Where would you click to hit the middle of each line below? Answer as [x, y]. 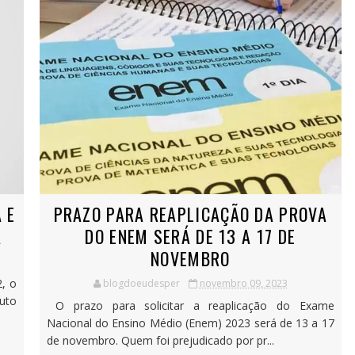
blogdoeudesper [141, 283]
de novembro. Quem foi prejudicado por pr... [160, 340]
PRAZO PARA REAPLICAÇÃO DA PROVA [190, 214]
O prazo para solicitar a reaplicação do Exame [190, 305]
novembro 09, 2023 [243, 283]
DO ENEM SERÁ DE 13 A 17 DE [191, 236]
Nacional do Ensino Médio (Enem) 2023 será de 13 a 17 [190, 323]
